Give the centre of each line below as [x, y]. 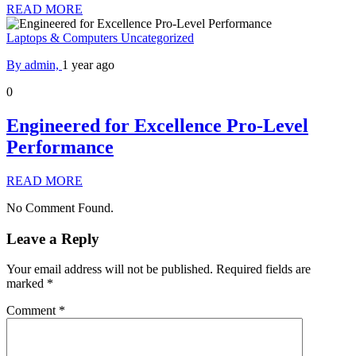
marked [27, 284]
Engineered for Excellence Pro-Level [157, 125]
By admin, [33, 65]
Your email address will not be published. [110, 269]
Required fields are [263, 269]
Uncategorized [157, 38]
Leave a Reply [53, 238]
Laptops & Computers [64, 38]
